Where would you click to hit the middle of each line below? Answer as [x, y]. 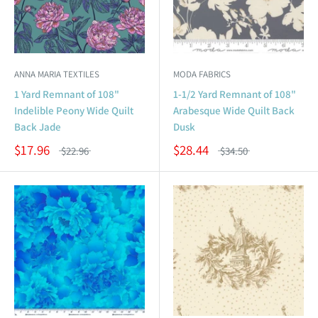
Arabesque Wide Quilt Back [234, 110]
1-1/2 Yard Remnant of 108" [235, 94]
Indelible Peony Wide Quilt [74, 110]
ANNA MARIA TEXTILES [57, 74]
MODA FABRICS [202, 74]
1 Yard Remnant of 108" [67, 94]
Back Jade [38, 126]
